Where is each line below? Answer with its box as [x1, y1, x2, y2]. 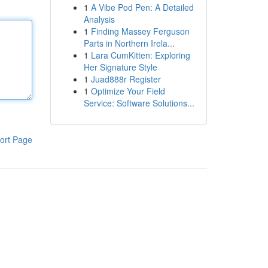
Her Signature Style [83, 61, 157, 73]
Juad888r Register [90, 73, 161, 85]
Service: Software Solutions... [83, 97, 194, 109]
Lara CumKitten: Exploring [90, 49, 190, 61]
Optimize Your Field [90, 85, 165, 97]
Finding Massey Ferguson [90, 25, 190, 37]
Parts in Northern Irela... [83, 37, 175, 49]
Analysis [83, 13, 115, 25]
